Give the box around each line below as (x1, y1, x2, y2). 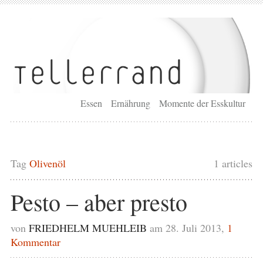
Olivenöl (29, 156, 66, 170)
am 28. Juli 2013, (149, 220, 227, 235)
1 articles (214, 156, 253, 170)
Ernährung (111, 96, 151, 109)
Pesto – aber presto (10, 186, 187, 217)
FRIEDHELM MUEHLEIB (28, 220, 147, 235)
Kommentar (10, 234, 60, 249)
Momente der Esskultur (159, 96, 246, 109)
